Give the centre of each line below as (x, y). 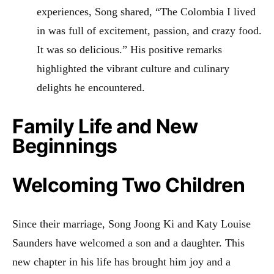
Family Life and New (105, 126)
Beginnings (65, 146)
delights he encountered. (91, 87)
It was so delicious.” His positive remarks (129, 49)
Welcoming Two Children (129, 185)
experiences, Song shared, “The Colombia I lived (146, 11)
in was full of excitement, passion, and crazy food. (149, 30)
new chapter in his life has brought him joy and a (121, 261)
